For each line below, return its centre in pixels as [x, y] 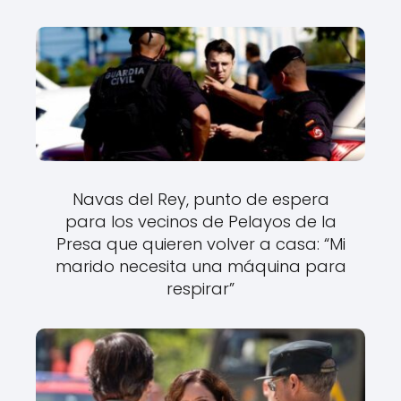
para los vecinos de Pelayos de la [200, 221]
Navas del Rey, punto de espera [200, 199]
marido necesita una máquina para [200, 266]
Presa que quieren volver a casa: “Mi [200, 243]
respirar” [200, 288]
